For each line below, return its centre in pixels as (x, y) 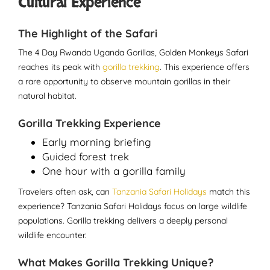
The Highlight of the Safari (88, 33)
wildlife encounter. (52, 235)
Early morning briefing (97, 142)
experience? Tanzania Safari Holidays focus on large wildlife (133, 206)
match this (228, 192)
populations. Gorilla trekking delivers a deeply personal (123, 221)
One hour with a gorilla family (114, 171)
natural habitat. (47, 96)
